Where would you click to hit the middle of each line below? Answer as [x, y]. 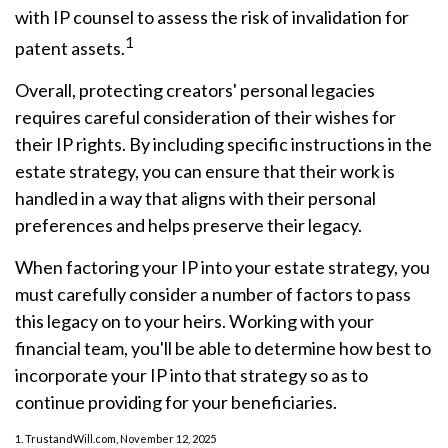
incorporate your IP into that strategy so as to [191, 375]
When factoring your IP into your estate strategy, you [222, 267]
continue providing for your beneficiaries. [176, 402]
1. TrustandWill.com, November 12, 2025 [115, 438]
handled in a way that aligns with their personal [195, 198]
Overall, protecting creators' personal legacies [195, 90]
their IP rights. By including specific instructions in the [223, 144]
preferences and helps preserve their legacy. [188, 225]
